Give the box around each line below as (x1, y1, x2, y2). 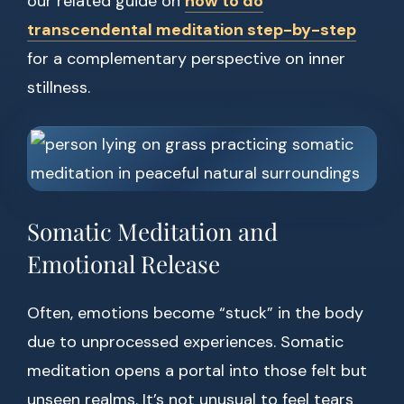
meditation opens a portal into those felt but (27, 360, 367, 382)
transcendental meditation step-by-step (27, 19, 356, 41)
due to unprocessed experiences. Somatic (27, 331, 344, 353)
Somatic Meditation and (27, 216, 278, 248)
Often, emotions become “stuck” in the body (27, 302, 363, 325)
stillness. (27, 77, 90, 99)
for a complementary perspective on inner (27, 48, 345, 70)
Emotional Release (27, 248, 220, 280)
